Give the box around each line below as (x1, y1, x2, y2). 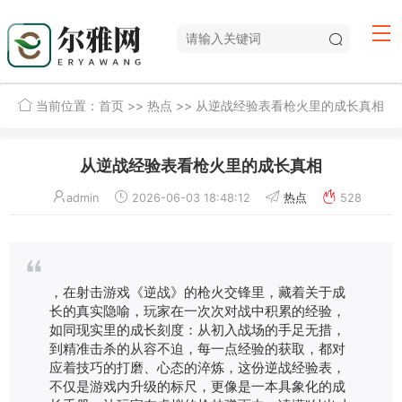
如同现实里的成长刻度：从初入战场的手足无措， (49, 319, 345, 338)
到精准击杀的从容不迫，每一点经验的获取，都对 (49, 338, 345, 357)
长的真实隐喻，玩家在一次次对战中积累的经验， (49, 301, 345, 319)
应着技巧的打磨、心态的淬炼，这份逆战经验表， (49, 357, 345, 376)
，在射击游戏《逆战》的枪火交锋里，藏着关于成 (49, 282, 345, 301)
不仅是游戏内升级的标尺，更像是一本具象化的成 (49, 376, 345, 395)
